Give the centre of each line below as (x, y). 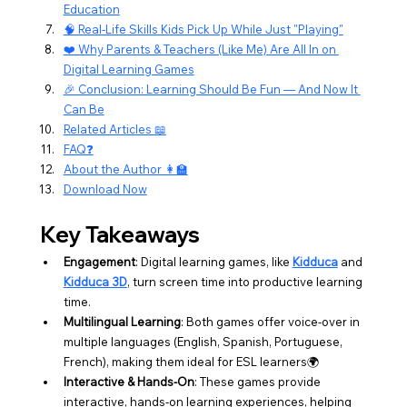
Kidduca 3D (95, 281)
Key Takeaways (119, 234)
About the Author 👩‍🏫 (125, 169)
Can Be (84, 109)
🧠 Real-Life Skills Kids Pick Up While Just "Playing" (203, 29)
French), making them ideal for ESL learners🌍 (191, 361)
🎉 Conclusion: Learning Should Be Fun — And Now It (212, 89)
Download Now (105, 189)
